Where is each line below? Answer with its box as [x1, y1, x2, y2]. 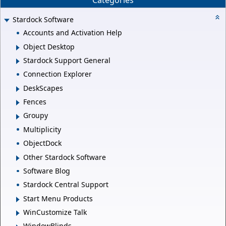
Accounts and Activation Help [23, 28, 122, 38]
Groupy [23, 110, 48, 121]
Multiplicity [23, 124, 61, 134]
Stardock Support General [23, 55, 110, 65]
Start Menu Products [23, 193, 93, 203]
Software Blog [23, 165, 70, 176]
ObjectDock [23, 138, 62, 148]
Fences [23, 97, 46, 107]
